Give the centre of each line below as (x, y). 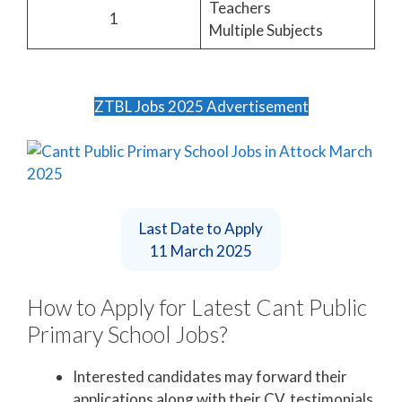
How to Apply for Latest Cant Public (197, 307)
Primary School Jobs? (127, 334)
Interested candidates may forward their (210, 377)
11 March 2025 (201, 250)
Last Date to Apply (201, 228)
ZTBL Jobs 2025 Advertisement (201, 106)
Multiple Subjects (266, 30)
